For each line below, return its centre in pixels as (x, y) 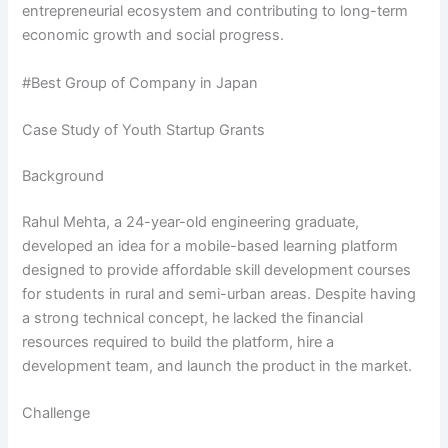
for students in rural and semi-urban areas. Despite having (219, 293)
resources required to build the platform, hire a (178, 341)
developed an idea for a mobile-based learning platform (210, 245)
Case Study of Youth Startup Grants (144, 130)
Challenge (56, 413)
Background (63, 175)
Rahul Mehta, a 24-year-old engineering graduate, (191, 221)
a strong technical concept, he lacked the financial (193, 317)
